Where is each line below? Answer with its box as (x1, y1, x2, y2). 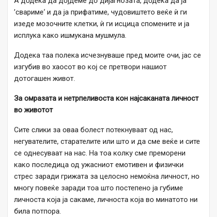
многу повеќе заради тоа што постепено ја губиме (14, 184, 183, 193)
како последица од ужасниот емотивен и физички (14, 160, 184, 170)
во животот (14, 106, 53, 115)
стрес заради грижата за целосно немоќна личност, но (14, 172, 200, 181)
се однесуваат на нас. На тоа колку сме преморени (14, 149, 186, 158)
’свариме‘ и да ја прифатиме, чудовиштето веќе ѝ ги (14, 8, 187, 17)
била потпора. (14, 207, 61, 216)
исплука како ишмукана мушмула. (14, 31, 126, 40)
